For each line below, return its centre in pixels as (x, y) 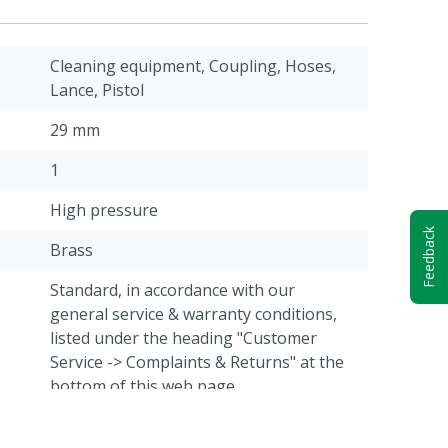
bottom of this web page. (144, 386)
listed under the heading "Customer (183, 338)
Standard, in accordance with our (172, 290)
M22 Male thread (114, 426)
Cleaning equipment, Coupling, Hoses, (193, 66)
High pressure (104, 210)
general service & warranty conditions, (193, 314)
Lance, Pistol (97, 90)
